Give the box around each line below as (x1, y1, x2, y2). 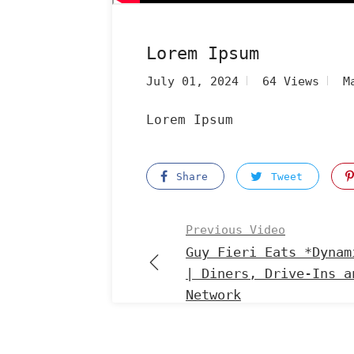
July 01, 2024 (146, 73, 239, 88)
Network (186, 286, 241, 303)
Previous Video (186, 222, 285, 237)
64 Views (262, 73, 319, 88)
